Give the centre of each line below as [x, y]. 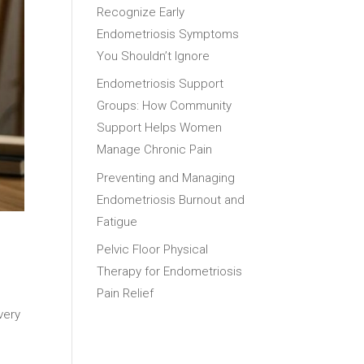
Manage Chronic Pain [155, 150]
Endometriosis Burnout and [171, 199]
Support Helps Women [160, 128]
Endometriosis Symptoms [168, 34]
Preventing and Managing [166, 178]
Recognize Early [141, 12]
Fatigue [117, 221]
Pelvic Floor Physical [153, 250]
